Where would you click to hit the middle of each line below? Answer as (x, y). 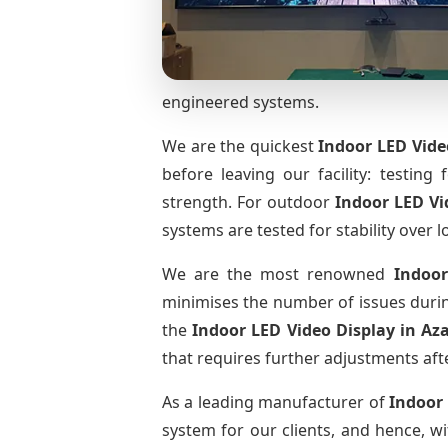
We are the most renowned (278, 274)
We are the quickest (240, 146)
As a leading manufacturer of (276, 402)
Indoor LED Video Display (296, 330)
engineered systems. (240, 102)
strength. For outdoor (248, 202)
